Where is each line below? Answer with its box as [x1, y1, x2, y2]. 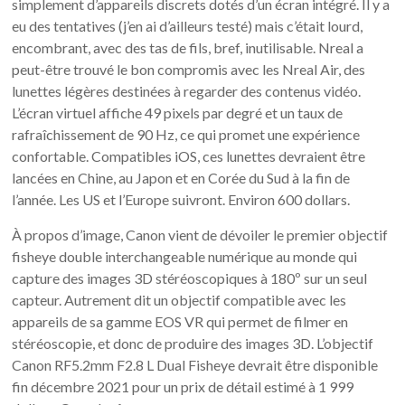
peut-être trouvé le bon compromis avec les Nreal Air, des [12, 60, 366, 78]
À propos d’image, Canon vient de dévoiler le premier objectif [12, 225, 389, 243]
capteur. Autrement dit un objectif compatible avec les [12, 290, 347, 308]
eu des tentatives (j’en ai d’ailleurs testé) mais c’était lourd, [12, 16, 363, 34]
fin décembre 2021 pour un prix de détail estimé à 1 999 [12, 377, 354, 395]
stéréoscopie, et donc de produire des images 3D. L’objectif [12, 334, 374, 352]
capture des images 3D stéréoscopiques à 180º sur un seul [12, 268, 368, 287]
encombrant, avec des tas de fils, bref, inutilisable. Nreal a [12, 38, 364, 56]
